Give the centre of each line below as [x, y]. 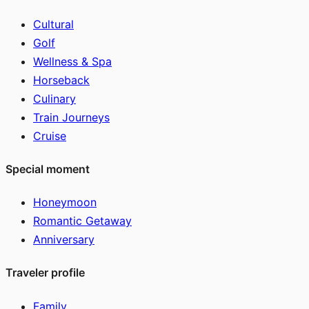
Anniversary [64, 240]
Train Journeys [71, 117]
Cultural [53, 24]
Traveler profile [45, 273]
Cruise [50, 136]
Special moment [48, 169]
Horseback [61, 80]
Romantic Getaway [82, 221]
